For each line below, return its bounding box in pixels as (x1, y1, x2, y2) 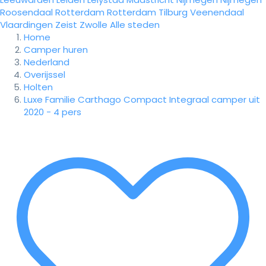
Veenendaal (190, 6, 244, 18)
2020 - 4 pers (24, 106, 81, 118)
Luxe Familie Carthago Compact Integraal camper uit (24, 93, 260, 106)
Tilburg (159, 6, 188, 18)
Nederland (24, 56, 69, 68)
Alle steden (110, 18, 160, 31)
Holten (24, 81, 53, 93)
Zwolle (80, 18, 107, 31)
